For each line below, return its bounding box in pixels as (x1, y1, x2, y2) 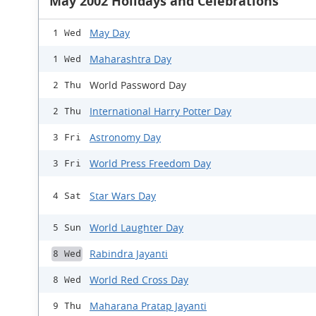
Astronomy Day (90, 130, 161, 144)
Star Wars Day (90, 188, 156, 202)
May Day (90, 26, 130, 39)
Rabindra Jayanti (90, 247, 168, 260)
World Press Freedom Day (90, 157, 211, 170)
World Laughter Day (90, 221, 183, 234)
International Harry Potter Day (90, 104, 231, 118)
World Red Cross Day (90, 273, 188, 286)
